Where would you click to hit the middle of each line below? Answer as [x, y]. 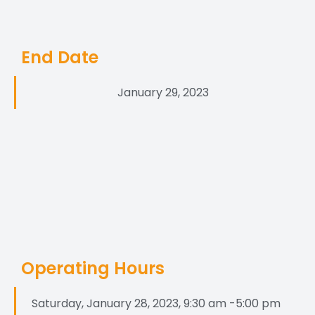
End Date [60, 58]
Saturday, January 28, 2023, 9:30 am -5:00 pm [156, 304]
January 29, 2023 [163, 93]
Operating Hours [93, 269]
